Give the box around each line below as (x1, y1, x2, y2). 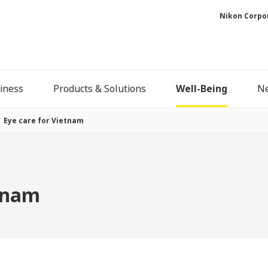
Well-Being (176, 82, 227, 96)
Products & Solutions (53, 82, 146, 96)
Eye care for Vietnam (4, 115, 84, 126)
